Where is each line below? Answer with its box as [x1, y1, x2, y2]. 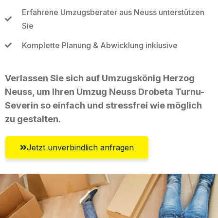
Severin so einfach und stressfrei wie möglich [5, 100, 202, 110]
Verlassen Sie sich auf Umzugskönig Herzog [5, 73, 195, 83]
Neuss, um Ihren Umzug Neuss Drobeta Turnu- [5, 86, 204, 97]
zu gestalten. [5, 113, 61, 124]
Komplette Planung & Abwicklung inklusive [21, 40, 178, 50]
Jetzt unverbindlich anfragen [27, 142, 134, 152]
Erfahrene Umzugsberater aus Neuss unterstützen [21, 7, 204, 17]
